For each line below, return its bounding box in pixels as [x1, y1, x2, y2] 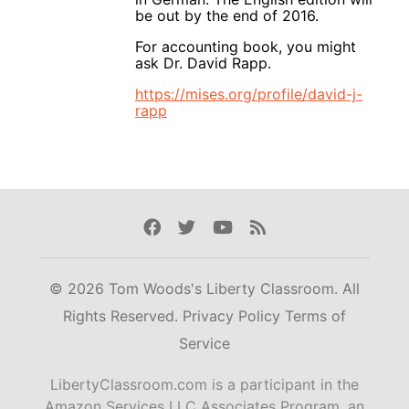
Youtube [212, 215, 281, 238]
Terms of [285, 307, 346, 326]
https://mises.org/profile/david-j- [135, 84, 362, 103]
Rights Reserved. [63, 307, 183, 326]
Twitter [176, 215, 236, 238]
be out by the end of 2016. [135, 5, 319, 25]
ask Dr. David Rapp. [135, 53, 271, 72]
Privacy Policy [183, 307, 285, 326]
